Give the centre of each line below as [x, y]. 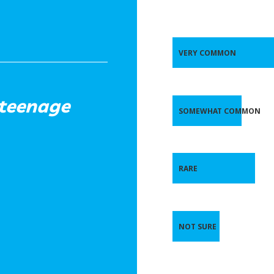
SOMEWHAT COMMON [220, 111]
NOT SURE [198, 226]
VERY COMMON [207, 53]
